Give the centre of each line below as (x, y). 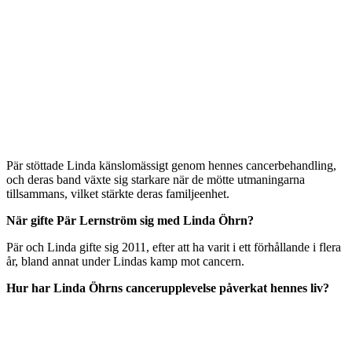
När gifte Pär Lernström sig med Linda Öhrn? (130, 221)
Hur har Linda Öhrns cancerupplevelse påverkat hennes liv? (168, 288)
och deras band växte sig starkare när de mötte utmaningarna (156, 180)
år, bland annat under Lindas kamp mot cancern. (125, 262)
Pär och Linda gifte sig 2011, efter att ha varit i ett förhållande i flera (174, 247)
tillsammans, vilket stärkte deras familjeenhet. (118, 194)
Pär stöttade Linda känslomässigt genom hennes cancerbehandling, (171, 166)
